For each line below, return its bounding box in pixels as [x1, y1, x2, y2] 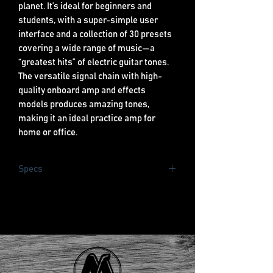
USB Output [30, 214, 77, 224]
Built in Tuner [30, 241, 82, 250]
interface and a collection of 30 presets [18, 29, 172, 39]
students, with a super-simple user [18, 15, 158, 25]
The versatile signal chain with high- [18, 71, 162, 81]
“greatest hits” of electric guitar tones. [18, 57, 169, 67]
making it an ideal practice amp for [18, 113, 155, 123]
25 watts [30, 187, 65, 197]
